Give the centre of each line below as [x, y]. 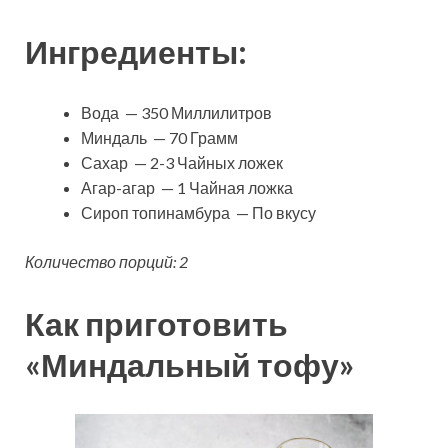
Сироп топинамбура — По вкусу [198, 213]
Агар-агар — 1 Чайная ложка [187, 188]
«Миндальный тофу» [189, 365]
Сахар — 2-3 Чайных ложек [182, 163]
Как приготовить [156, 324]
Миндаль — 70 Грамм [159, 138]
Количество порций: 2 [106, 262]
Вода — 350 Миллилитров [176, 113]
